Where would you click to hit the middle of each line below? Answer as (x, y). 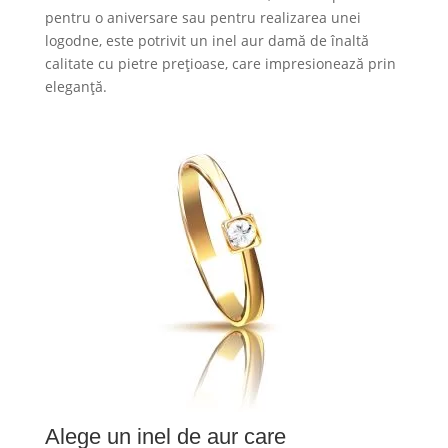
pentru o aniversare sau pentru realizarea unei (202, 17)
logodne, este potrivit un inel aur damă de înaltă (206, 40)
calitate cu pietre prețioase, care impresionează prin (220, 63)
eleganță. (77, 86)
